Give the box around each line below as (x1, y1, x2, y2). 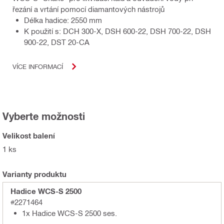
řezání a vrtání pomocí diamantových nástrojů (12, 4, 164, 13)
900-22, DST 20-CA (24, 37, 89, 46)
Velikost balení (2, 130, 55, 140)
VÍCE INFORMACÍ (12, 62, 63, 70)
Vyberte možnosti (2, 109, 85, 122)
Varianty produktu (2, 169, 66, 178)
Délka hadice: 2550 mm (24, 15, 102, 24)
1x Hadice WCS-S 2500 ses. (22, 208, 117, 217)
